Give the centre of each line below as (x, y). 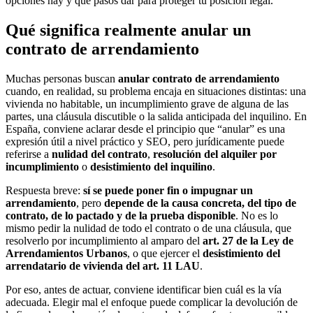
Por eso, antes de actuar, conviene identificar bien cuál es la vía (144, 289)
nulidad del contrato (100, 154)
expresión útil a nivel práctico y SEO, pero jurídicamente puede (145, 141)
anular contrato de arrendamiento (199, 78)
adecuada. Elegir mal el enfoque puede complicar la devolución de (152, 302)
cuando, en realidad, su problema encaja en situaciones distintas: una (156, 91)
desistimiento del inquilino (151, 166)
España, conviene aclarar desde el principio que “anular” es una (145, 129)
